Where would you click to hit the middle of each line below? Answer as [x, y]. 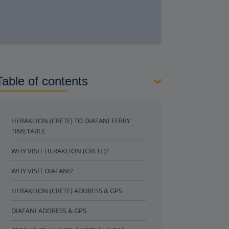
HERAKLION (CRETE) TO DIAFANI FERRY [71, 121]
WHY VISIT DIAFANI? [42, 171]
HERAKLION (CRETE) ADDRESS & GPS [67, 191]
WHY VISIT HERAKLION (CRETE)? [60, 151]
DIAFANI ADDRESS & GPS [49, 211]
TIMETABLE [28, 131]
